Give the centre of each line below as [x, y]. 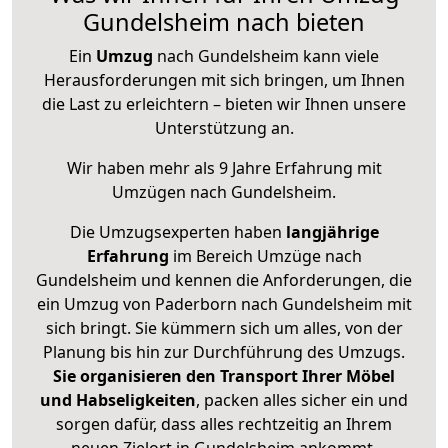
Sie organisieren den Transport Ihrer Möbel [224, 376]
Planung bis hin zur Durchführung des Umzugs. [224, 352]
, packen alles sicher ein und [302, 400]
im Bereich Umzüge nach [265, 256]
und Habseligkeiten [118, 400]
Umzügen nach [171, 192]
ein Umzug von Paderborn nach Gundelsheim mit [224, 304]
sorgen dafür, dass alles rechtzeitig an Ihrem [224, 424]
